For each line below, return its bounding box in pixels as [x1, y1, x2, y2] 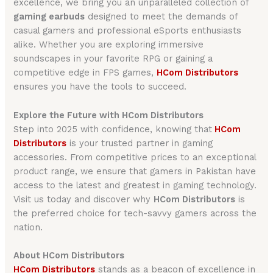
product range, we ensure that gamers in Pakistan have [13, 165, 257, 177]
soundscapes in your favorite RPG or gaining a [13, 53, 213, 65]
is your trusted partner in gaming [66, 137, 213, 149]
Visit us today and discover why [13, 193, 154, 205]
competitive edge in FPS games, [13, 67, 157, 79]
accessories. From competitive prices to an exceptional [13, 151, 257, 163]
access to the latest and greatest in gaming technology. [13, 179, 257, 191]
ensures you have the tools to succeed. [13, 81, 187, 93]
